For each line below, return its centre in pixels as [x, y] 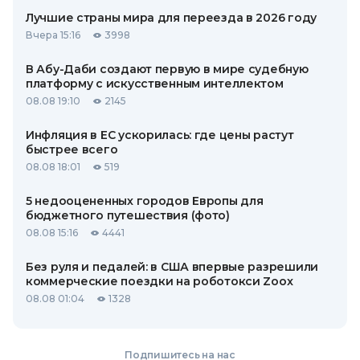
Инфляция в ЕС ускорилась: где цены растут [160, 135]
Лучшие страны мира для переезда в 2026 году [171, 18]
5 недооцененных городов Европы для [145, 201]
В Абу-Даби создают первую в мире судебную [167, 69]
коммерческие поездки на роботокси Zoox [160, 281]
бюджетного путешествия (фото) [128, 215]
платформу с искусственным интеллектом [155, 84]
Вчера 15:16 [53, 35]
